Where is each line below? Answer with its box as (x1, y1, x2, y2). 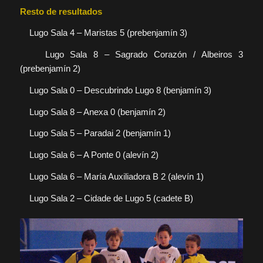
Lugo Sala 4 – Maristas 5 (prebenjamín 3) (19, 28, 187, 38)
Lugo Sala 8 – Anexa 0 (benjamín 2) (19, 106, 166, 117)
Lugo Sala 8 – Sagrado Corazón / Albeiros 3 (19, 49, 244, 60)
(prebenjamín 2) (19, 63, 80, 74)
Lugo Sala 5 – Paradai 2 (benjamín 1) (19, 128, 171, 139)
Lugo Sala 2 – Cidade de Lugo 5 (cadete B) (19, 193, 193, 203)
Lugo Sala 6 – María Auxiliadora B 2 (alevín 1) (19, 171, 204, 181)
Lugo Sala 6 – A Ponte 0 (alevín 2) (19, 150, 159, 160)
